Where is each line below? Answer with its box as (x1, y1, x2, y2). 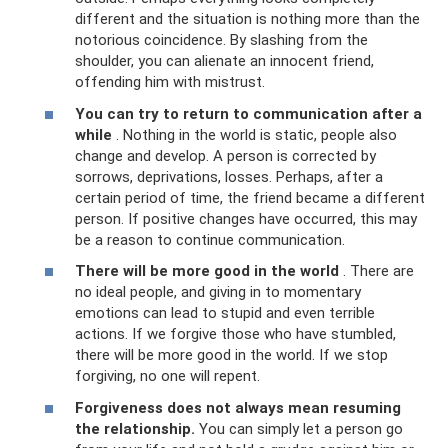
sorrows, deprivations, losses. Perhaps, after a (75, 167, 383, 186)
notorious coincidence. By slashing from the (75, 31, 368, 50)
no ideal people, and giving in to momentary (75, 283, 361, 302)
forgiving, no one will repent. (75, 367, 260, 386)
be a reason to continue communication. (75, 230, 345, 249)
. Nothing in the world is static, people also (112, 125, 397, 144)
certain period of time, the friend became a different (75, 188, 425, 207)
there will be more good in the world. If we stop (75, 346, 388, 365)
